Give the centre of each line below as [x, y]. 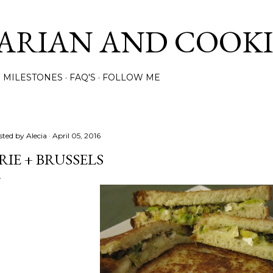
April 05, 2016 [76, 136]
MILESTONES [33, 77]
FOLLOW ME [131, 77]
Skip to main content [136, 15]
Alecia [37, 136]
